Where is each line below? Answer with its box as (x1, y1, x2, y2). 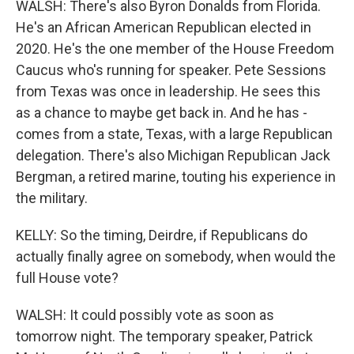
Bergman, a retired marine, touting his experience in (16, 168, 336, 185)
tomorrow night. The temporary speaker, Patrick (16, 328, 313, 345)
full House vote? (16, 269, 119, 286)
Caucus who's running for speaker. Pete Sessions (16, 62, 326, 78)
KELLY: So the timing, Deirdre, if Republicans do (16, 227, 307, 243)
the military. (16, 190, 88, 206)
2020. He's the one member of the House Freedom (16, 40, 334, 57)
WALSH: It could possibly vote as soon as (16, 307, 274, 323)
